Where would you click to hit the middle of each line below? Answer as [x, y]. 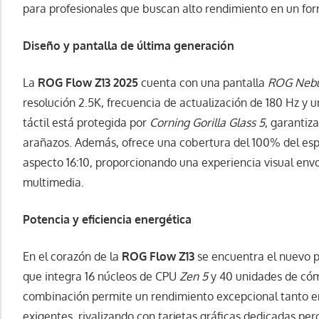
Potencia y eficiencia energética [107, 220]
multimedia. [53, 183]
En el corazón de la [72, 257]
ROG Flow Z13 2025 [88, 83]
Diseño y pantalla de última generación [129, 46]
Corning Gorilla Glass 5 [207, 123]
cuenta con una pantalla [203, 83]
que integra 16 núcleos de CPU [101, 277]
